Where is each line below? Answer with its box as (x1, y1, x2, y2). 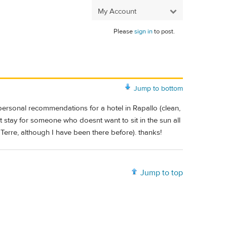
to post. (153, 27, 175, 35)
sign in (134, 27, 153, 35)
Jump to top (140, 168, 183, 178)
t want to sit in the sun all (100, 116, 180, 126)
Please (113, 27, 134, 35)
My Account (98, 6, 136, 16)
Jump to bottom (134, 84, 183, 93)
